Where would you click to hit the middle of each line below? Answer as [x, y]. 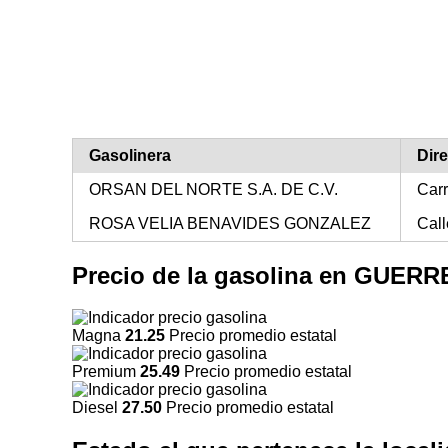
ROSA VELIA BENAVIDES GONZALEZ [230, 223]
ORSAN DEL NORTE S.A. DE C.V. [213, 189]
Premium [106, 372]
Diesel [97, 408]
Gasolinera [130, 155]
